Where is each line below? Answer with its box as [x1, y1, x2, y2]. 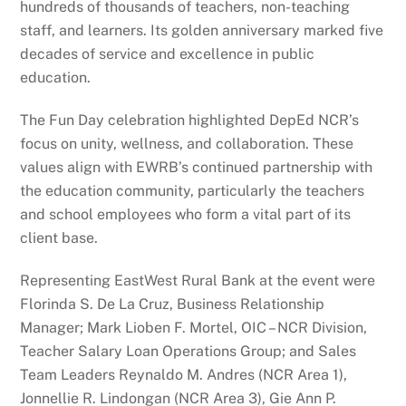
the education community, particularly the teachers [20, 182, 365, 200]
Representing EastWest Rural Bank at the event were [20, 271, 376, 289]
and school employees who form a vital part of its [20, 206, 352, 224]
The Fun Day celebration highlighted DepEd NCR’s [20, 111, 360, 130]
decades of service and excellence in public [20, 45, 315, 63]
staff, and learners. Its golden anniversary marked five [20, 22, 384, 40]
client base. [20, 229, 99, 247]
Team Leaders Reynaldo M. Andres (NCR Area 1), [20, 365, 348, 383]
